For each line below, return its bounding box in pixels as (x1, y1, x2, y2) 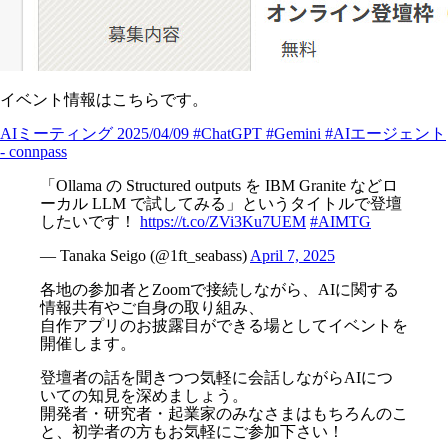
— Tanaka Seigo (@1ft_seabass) (40, 246, 250, 264)
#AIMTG (310, 212, 371, 230)
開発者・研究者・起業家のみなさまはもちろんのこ (40, 404, 408, 422)
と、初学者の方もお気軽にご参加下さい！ (40, 422, 344, 440)
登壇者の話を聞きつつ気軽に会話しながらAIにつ (40, 368, 393, 386)
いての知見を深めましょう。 (40, 386, 248, 404)
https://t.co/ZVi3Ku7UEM (140, 212, 306, 230)
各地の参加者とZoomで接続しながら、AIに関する (40, 280, 399, 298)
